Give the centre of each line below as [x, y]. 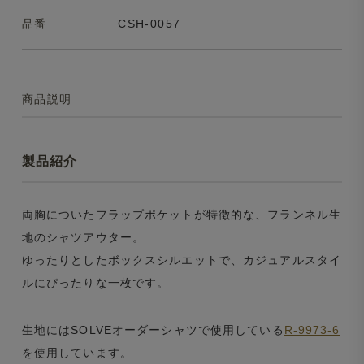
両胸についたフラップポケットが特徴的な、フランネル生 [181, 214]
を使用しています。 [77, 352]
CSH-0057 [149, 23]
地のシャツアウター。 [83, 237]
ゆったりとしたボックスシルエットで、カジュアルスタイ [181, 260]
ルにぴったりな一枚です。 [95, 282]
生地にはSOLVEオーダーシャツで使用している [153, 329]
